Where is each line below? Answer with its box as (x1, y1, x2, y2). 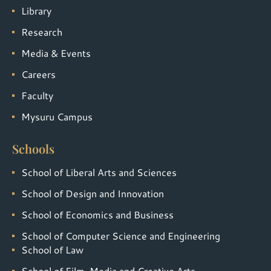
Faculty (21, 88, 53, 102)
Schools (12, 140, 54, 157)
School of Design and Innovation (21, 186, 164, 200)
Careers (21, 67, 56, 81)
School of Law (21, 242, 83, 256)
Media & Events (21, 45, 91, 60)
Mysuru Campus (21, 109, 93, 123)
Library (21, 3, 51, 18)
